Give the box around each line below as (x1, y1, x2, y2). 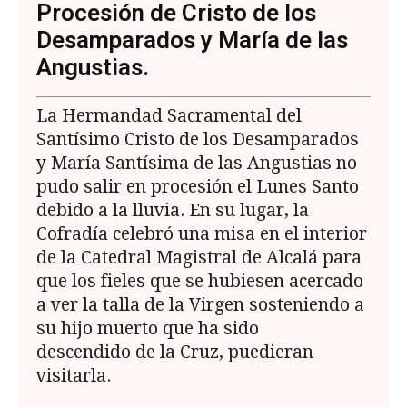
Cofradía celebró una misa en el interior (36, 223, 367, 245)
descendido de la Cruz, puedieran (36, 342, 313, 363)
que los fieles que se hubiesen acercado (36, 271, 363, 293)
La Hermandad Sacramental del (36, 105, 302, 127)
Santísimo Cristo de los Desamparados (36, 129, 359, 151)
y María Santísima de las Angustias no (36, 153, 357, 174)
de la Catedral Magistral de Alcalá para (36, 247, 362, 269)
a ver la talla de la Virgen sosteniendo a (36, 294, 364, 316)
